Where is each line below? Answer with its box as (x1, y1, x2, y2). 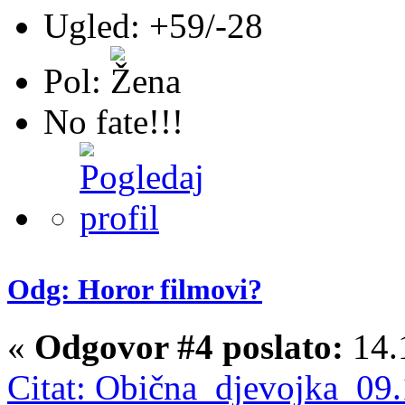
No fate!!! (43, 102, 184, 142)
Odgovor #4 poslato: (34, 326, 344, 366)
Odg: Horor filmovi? (7, 272, 262, 306)
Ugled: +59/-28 (43, 6, 263, 46)
